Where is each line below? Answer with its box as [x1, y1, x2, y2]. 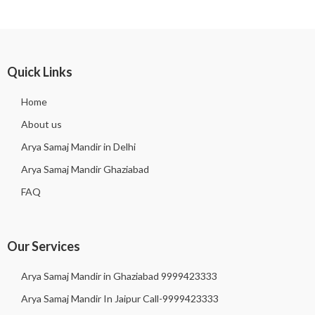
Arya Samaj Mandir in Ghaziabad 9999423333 [21, 270, 217, 283]
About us [21, 118, 62, 131]
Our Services [7, 238, 80, 255]
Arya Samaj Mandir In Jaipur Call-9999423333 [21, 292, 219, 305]
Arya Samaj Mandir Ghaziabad [21, 163, 149, 176]
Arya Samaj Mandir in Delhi [21, 141, 136, 153]
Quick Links [7, 64, 72, 80]
